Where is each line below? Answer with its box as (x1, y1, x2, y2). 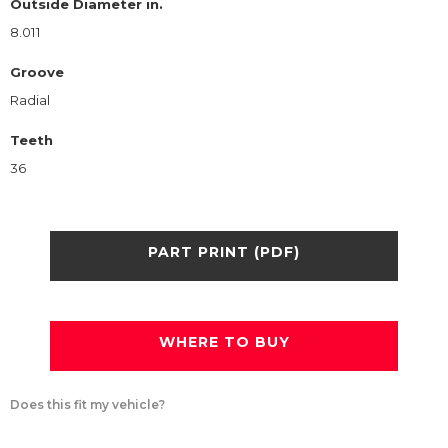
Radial (10, 91, 50, 108)
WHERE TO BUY (158, 333, 290, 352)
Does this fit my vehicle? (10, 396, 165, 412)
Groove (10, 63, 64, 80)
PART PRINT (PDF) (148, 243, 300, 262)
